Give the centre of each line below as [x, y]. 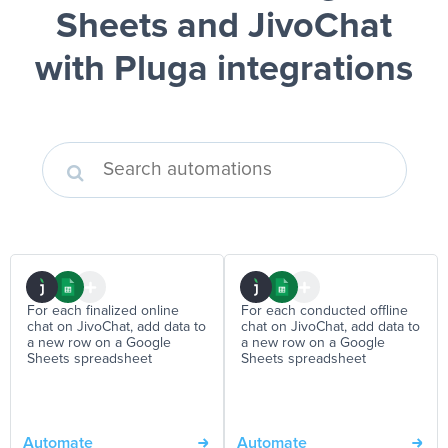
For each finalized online [103, 311]
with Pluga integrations [224, 70]
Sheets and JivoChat [224, 27]
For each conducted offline [324, 311]
